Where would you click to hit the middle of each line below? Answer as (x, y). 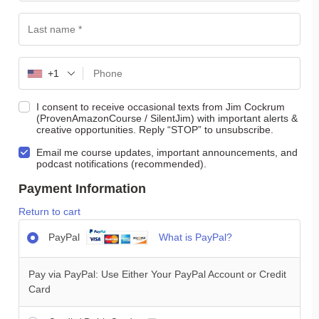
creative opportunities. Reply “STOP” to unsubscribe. (156, 130)
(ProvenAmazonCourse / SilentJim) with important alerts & (167, 119)
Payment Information (82, 189)
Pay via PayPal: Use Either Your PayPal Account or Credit (157, 274)
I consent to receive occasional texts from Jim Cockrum (161, 107)
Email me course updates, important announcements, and (167, 153)
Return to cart (49, 212)
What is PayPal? (195, 237)
